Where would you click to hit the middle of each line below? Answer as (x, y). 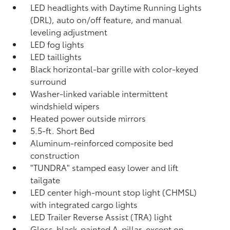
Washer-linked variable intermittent (99, 93)
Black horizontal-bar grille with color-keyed (114, 69)
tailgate (45, 179)
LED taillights (56, 56)
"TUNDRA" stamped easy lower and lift (104, 167)
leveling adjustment (69, 32)
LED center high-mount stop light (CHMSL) (114, 192)
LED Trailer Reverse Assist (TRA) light (101, 216)
